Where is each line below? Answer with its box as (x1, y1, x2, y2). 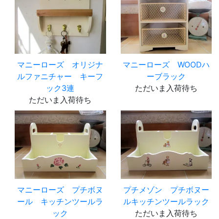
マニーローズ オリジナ (17, 59, 104, 69)
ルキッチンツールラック (123, 196, 209, 206)
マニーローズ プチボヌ (17, 184, 104, 195)
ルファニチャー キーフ (17, 71, 104, 81)
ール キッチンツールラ (17, 196, 104, 206)
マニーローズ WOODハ (122, 59, 210, 69)
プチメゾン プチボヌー (123, 184, 209, 195)
